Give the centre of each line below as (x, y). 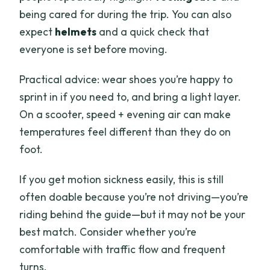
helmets (76, 31)
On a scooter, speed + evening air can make (125, 114)
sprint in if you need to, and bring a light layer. (130, 96)
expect (37, 31)
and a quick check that (153, 31)
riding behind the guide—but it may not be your (133, 214)
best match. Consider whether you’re (108, 231)
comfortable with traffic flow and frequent (123, 249)
